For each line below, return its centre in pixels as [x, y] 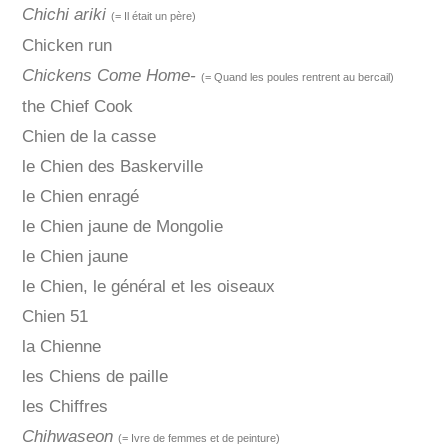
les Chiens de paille [94, 377]
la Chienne [61, 347]
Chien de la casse [88, 137]
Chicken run [66, 46]
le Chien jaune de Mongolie [122, 227]
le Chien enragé [80, 197]
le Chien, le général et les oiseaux [148, 287]
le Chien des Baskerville [112, 167]
